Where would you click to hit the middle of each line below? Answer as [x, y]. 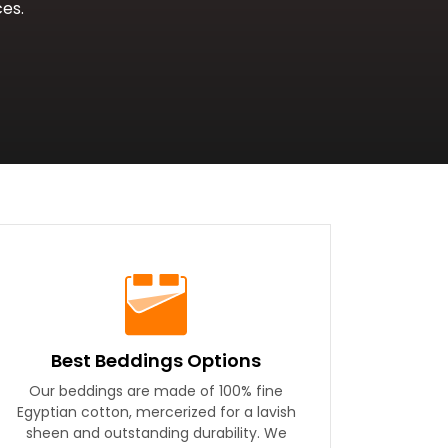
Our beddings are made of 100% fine [156, 391]
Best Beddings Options [155, 360]
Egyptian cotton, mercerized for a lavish [156, 412]
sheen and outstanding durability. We [156, 433]
